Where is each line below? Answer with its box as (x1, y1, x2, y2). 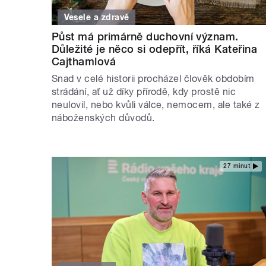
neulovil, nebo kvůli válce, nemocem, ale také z (52, 99, 260, 110)
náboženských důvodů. (52, 112, 155, 123)
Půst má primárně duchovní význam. (52, 30, 239, 43)
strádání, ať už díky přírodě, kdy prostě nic (52, 85, 236, 97)
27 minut (223, 163, 250, 170)
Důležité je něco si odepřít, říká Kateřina (52, 42, 258, 55)
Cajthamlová (52, 55, 116, 68)
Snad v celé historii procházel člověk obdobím (52, 72, 255, 84)
